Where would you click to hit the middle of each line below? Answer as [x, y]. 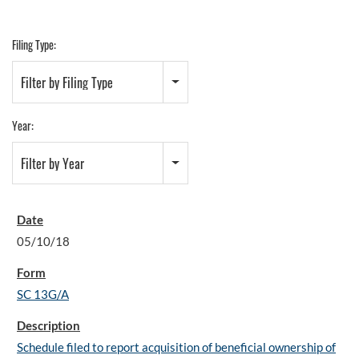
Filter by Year [52, 163]
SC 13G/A [43, 294]
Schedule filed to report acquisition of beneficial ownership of [176, 347]
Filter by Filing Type [67, 83]
